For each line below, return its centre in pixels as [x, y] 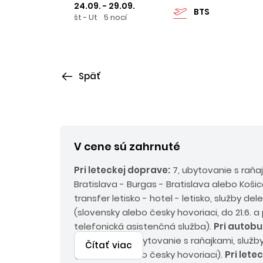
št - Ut [86, 17]
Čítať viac [109, 245]
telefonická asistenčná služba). [144, 226]
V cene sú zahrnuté [127, 146]
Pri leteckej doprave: [122, 170]
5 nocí [115, 17]
